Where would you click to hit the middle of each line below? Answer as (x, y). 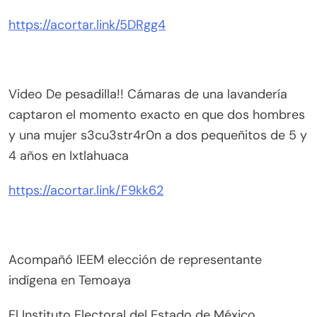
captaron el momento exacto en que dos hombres (157, 115)
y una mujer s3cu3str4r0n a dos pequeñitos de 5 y (158, 136)
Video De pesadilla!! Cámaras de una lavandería (148, 94)
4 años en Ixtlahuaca (69, 156)
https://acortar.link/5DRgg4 (87, 25)
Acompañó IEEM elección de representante (135, 260)
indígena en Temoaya (70, 281)
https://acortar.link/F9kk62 (86, 191)
